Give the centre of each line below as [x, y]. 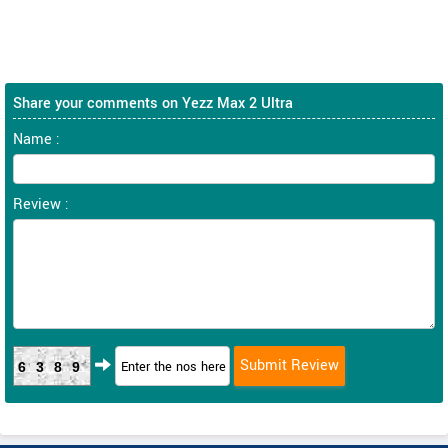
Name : [36, 139]
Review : [41, 204]
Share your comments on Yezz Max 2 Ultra [153, 103]
